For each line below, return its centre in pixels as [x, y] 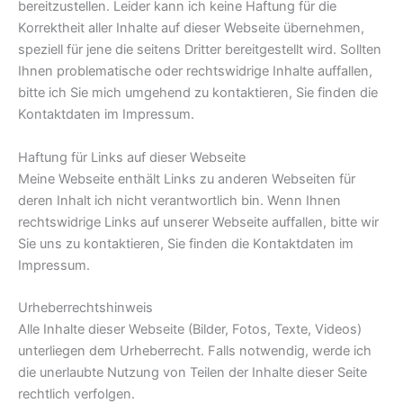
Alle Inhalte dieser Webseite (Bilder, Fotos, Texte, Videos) [190, 329]
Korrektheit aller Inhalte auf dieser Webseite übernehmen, [191, 28]
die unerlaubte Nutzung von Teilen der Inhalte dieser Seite [193, 372]
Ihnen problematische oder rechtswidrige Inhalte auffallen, [195, 72]
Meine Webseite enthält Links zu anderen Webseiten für [187, 179]
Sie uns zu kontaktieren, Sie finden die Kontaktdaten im [186, 243]
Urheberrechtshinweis [85, 307]
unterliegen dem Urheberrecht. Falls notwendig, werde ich [195, 350]
